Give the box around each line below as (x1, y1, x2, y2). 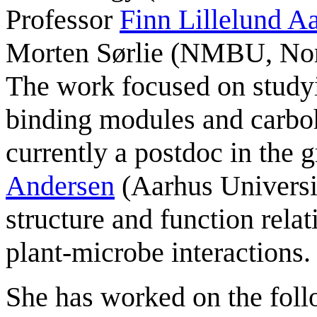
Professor (6, 3, 120, 35)
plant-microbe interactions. (6, 236, 311, 268)
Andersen (6, 169, 115, 202)
